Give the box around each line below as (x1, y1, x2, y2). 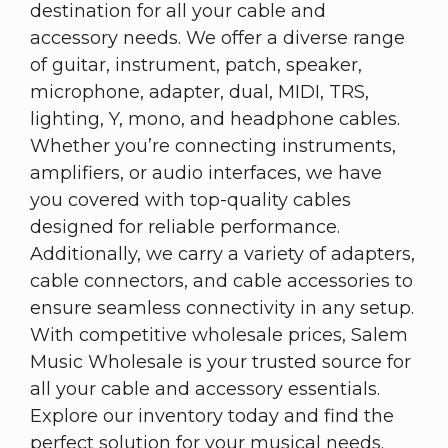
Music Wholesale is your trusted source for (30, 350, 411, 373)
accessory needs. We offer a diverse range (30, 26, 405, 49)
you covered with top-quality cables (30, 188, 351, 211)
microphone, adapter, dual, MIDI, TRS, (30, 80, 369, 103)
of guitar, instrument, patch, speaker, (30, 53, 362, 76)
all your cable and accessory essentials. (30, 377, 380, 400)
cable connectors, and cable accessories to (30, 269, 413, 292)
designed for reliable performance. (30, 215, 340, 238)
